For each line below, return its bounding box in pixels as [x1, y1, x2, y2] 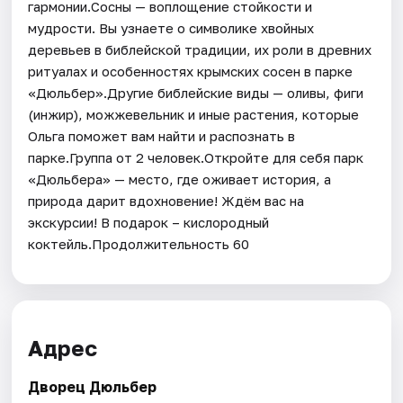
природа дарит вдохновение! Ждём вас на [28, 192, 305, 209]
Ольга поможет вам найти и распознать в [28, 127, 296, 144]
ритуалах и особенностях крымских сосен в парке [28, 62, 354, 79]
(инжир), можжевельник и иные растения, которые [28, 105, 360, 122]
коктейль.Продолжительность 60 [28, 235, 250, 252]
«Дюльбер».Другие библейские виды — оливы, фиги [28, 84, 364, 101]
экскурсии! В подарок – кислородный [28, 213, 270, 230]
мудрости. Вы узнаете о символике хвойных [28, 19, 315, 36]
